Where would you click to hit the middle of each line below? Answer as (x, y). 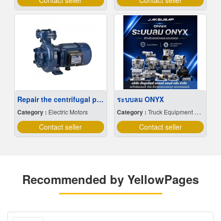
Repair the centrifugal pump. (100, 99)
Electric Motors (68, 112)
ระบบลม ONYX (140, 99)
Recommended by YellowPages (110, 179)
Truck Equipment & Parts (171, 112)
